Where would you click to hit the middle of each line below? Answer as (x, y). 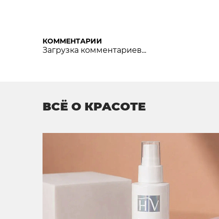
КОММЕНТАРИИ (72, 41)
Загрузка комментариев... (94, 50)
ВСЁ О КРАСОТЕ (94, 107)
